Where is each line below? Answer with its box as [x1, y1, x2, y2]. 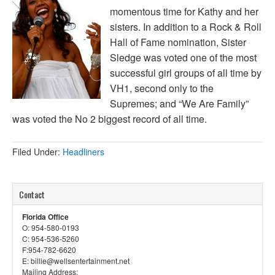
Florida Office [22, 211, 69, 222]
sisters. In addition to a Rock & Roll [110, 20, 261, 34]
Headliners [63, 145, 104, 158]
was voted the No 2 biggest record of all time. [12, 112, 207, 126]
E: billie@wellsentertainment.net [22, 255, 130, 266]
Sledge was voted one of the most [110, 50, 257, 64]
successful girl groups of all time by [110, 66, 261, 80]
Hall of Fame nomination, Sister [110, 35, 246, 49]
